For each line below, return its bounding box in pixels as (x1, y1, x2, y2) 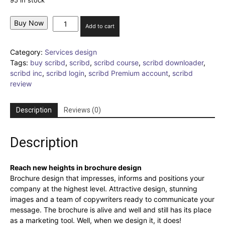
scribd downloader (143, 58, 203, 67)
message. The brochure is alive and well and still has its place (10, 205, 211, 214)
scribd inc (10, 69, 42, 78)
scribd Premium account (88, 69, 168, 78)
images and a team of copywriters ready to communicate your (10, 195, 214, 204)
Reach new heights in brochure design (10, 163, 142, 172)
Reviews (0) (64, 106, 101, 115)
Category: (10, 48, 45, 57)
